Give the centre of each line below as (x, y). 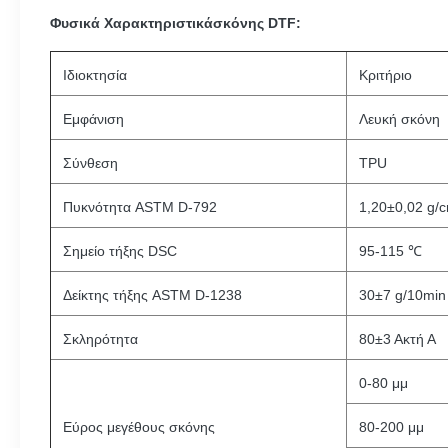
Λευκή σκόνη (399, 119)
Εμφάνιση (93, 119)
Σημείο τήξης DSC (120, 251)
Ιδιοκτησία (95, 75)
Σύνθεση (90, 163)
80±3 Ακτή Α (397, 339)
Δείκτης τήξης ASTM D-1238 (152, 295)
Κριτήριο (385, 75)
